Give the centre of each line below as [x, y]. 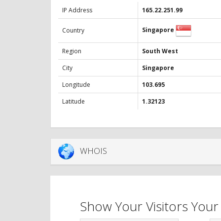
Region [72, 51]
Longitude [76, 85]
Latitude [74, 102]
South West [160, 51]
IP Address [77, 10]
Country [73, 31]
